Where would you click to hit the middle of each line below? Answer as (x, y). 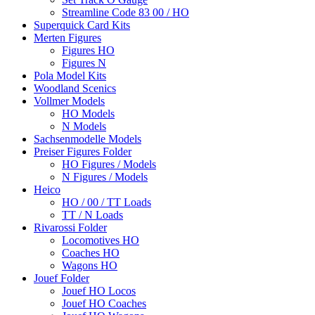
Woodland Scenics (75, 89)
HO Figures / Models (109, 165)
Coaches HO (91, 253)
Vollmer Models (69, 101)
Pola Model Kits (70, 76)
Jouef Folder (62, 278)
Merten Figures (67, 38)
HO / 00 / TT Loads (107, 202)
